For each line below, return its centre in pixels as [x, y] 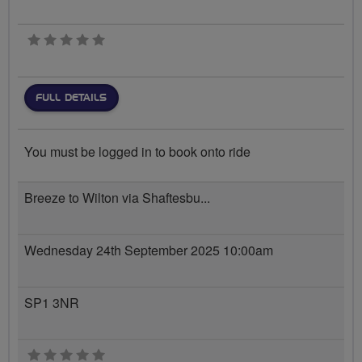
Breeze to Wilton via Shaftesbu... [117, 197]
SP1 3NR [52, 302]
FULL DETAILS [71, 97]
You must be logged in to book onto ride [137, 152]
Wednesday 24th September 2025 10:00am [149, 250]
